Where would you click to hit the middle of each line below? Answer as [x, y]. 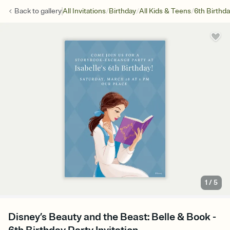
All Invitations [84, 11]
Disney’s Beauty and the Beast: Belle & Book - [112, 217]
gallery [51, 11]
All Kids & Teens [165, 11]
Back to [27, 11]
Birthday [122, 11]
